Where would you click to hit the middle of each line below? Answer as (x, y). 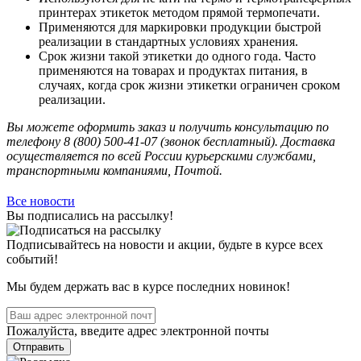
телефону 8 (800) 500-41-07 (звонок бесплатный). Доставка (171, 141)
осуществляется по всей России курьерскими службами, (161, 156)
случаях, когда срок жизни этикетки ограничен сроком (189, 85)
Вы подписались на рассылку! (90, 215)
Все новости (41, 201)
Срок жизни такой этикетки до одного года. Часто (177, 56)
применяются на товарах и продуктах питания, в (173, 70)
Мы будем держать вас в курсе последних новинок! (148, 286)
